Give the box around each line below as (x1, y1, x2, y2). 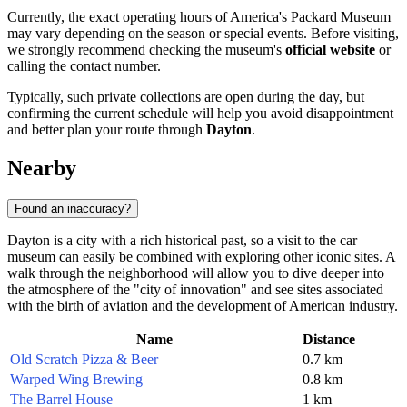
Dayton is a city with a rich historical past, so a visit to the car (7, 232, 357, 248)
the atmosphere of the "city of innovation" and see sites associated (7, 281, 383, 297)
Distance (303, 331, 355, 347)
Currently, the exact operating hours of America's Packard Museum (7, 9, 391, 25)
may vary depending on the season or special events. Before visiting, (7, 25, 399, 42)
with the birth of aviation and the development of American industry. (7, 297, 398, 313)
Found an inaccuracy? (15, 201, 131, 215)
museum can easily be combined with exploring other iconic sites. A (7, 248, 395, 264)
